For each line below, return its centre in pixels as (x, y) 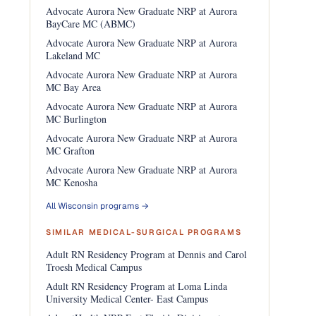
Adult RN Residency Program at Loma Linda (137, 286)
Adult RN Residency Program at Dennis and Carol (147, 254)
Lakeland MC (73, 55)
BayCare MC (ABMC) (91, 24)
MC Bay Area (74, 87)
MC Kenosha (72, 182)
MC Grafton (71, 151)
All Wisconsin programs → (98, 206)
